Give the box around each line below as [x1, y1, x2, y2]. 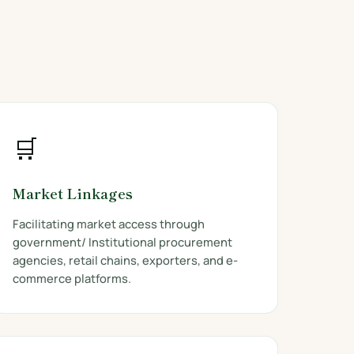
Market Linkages [12, 183, 133, 203]
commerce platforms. [12, 270, 131, 286]
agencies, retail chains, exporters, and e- [12, 252, 238, 268]
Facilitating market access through [12, 216, 205, 232]
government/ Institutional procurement [12, 234, 232, 250]
